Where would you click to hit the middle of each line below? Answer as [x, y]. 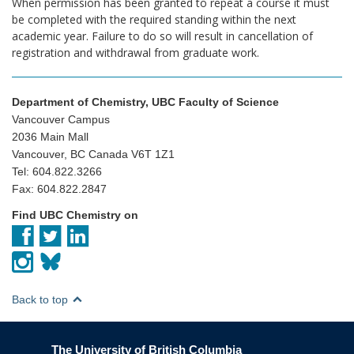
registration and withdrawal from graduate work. [136, 52]
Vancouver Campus [61, 120]
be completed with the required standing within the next [154, 19]
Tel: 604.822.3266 [57, 172]
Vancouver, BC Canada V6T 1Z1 [93, 154]
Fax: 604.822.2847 [59, 189]
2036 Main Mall [50, 137]
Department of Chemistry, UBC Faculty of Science [145, 102]
